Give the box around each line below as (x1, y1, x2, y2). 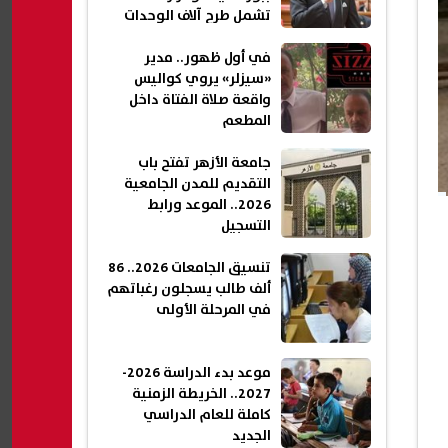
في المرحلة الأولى (156, 299, 271, 322)
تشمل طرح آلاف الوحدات (124, 5, 271, 28)
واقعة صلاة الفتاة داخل (129, 89, 271, 112)
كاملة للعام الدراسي (143, 404, 271, 427)
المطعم (222, 110, 271, 133)
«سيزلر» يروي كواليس (134, 68, 271, 91)
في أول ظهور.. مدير (144, 47, 271, 70)
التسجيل (221, 215, 271, 238)
